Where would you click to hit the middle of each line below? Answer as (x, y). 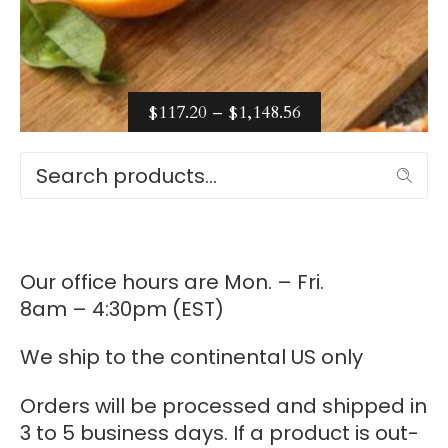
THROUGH (348, 237)
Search (404, 175)
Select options (214, 155)
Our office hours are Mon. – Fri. (172, 282)
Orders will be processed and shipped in (223, 405)
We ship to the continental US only (191, 357)
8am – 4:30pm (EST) (122, 309)
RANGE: (334, 153)
